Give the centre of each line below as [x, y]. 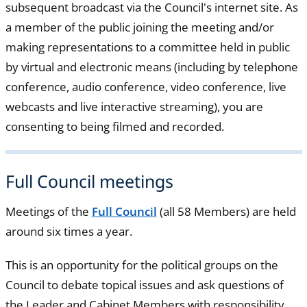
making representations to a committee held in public [147, 47]
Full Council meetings [89, 181]
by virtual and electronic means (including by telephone [151, 67]
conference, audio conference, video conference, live [146, 87]
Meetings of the [48, 211]
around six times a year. [69, 231]
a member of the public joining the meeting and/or [139, 27]
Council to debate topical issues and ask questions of [144, 284]
